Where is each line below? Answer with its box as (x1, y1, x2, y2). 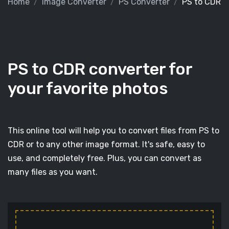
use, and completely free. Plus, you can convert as (8, 153, 201, 163)
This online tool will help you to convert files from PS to (8, 126, 219, 135)
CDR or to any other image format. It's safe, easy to (8, 140, 205, 149)
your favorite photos (8, 79, 168, 98)
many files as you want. (8, 167, 98, 177)
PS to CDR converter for (8, 59, 192, 79)
